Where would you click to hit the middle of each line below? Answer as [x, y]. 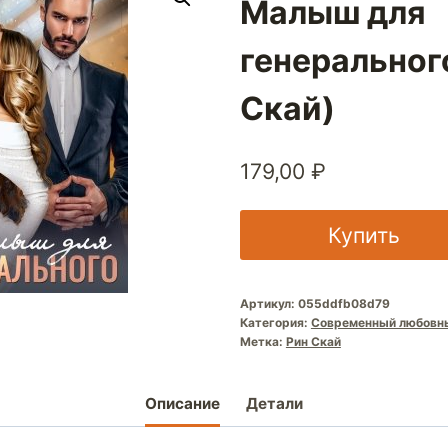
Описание [183, 404]
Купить [363, 234]
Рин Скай [313, 341]
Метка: [262, 341]
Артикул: [268, 303]
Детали [274, 404]
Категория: [275, 322]
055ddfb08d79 [343, 303]
